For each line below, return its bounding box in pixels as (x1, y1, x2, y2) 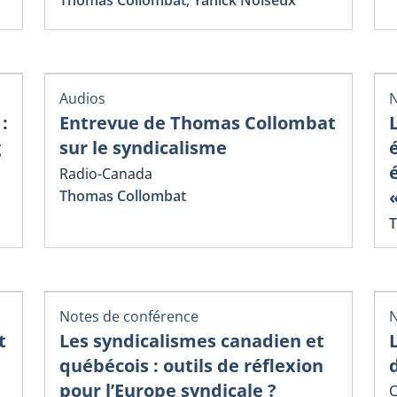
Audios (59, 89, 105, 109)
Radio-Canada (59, 163, 152, 183)
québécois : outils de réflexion (59, 353, 323, 378)
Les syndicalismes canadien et (59, 328, 324, 353)
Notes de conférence (59, 306, 198, 326)
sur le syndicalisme (59, 136, 227, 160)
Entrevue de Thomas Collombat (59, 111, 336, 136)
